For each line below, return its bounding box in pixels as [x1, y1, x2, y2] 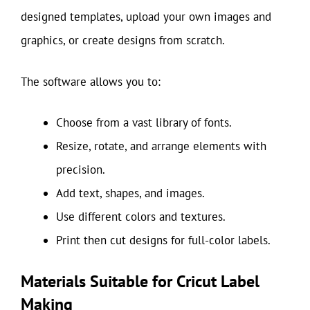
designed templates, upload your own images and [21, 9, 271, 24]
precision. [56, 162, 105, 177]
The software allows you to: [21, 73, 161, 89]
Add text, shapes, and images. [56, 185, 205, 201]
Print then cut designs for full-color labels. [56, 232, 271, 248]
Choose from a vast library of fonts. [56, 115, 232, 130]
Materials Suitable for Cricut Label [21, 270, 259, 292]
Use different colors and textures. [56, 209, 226, 224]
